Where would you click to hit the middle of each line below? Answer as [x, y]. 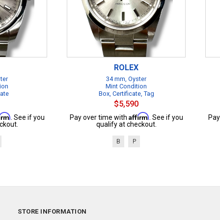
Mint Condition [126, 86]
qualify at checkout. [126, 124]
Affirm [139, 116]
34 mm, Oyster [126, 79]
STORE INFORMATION [52, 211]
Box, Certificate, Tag [126, 94]
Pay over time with [99, 117]
